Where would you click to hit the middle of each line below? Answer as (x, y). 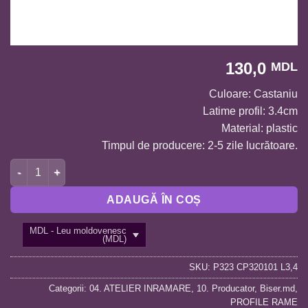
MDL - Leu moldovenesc (78, 230)
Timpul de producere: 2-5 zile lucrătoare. (200, 146)
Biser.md (277, 288)
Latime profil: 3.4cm (250, 111)
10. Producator (225, 288)
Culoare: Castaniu (253, 94)
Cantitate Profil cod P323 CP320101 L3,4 (103, 165)
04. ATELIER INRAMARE (140, 288)
